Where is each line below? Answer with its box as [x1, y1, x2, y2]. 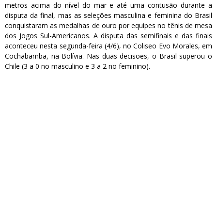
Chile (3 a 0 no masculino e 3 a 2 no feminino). [5, 62, 150, 71]
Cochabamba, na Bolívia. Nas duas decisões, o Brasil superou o [5, 51, 212, 61]
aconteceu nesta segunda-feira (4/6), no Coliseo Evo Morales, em [5, 41, 212, 51]
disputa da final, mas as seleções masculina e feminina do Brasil [5, 11, 212, 20]
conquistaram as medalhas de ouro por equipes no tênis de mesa [5, 21, 212, 31]
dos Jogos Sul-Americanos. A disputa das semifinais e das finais [5, 31, 212, 41]
